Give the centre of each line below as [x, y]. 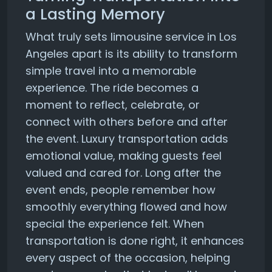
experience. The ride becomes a [112, 88]
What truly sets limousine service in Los [131, 37]
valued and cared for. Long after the [123, 173]
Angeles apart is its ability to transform [131, 54]
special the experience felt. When [115, 224]
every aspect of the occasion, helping [128, 258]
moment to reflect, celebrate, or [113, 105]
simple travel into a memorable [111, 71]
